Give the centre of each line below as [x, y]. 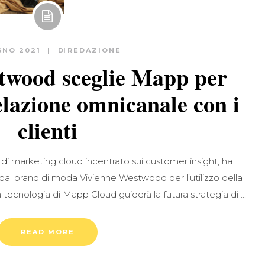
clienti [47, 131]
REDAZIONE [94, 51]
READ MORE [47, 232]
